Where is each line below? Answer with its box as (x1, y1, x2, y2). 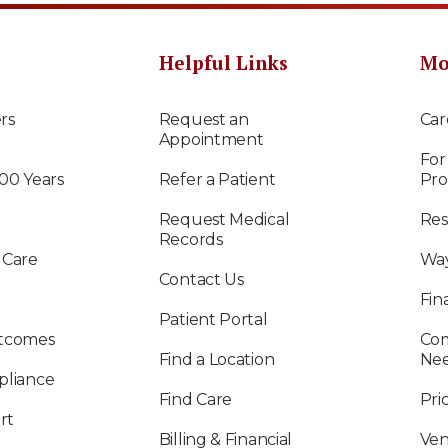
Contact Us (158, 269, 244, 289)
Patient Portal (158, 309, 268, 329)
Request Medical (158, 209, 290, 229)
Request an (158, 109, 249, 129)
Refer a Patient (158, 169, 276, 189)
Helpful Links (158, 49, 288, 75)
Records (158, 229, 223, 249)
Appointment (158, 129, 264, 149)
